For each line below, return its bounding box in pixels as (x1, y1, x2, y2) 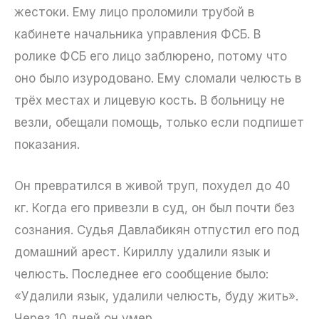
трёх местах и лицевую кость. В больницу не (14, 93, 285, 108)
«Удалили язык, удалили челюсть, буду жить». (14, 288, 298, 303)
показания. (14, 137, 80, 152)
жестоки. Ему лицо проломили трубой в (14, 4, 254, 19)
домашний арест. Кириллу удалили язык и (14, 244, 271, 259)
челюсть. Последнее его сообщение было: (14, 266, 268, 281)
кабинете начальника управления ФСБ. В (14, 26, 261, 41)
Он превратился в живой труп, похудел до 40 (14, 178, 291, 193)
